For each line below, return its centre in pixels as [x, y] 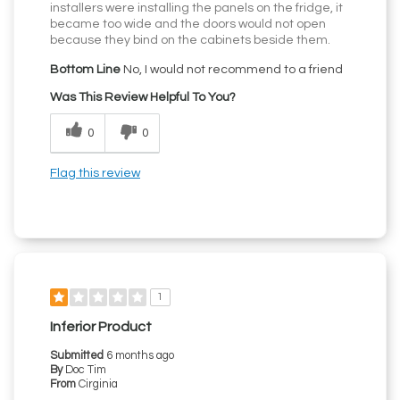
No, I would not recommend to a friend [232, 70]
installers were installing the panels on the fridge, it [196, 8]
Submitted [78, 356]
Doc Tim [86, 371]
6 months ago [140, 356]
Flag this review [95, 174]
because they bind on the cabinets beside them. [190, 41]
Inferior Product [101, 327]
